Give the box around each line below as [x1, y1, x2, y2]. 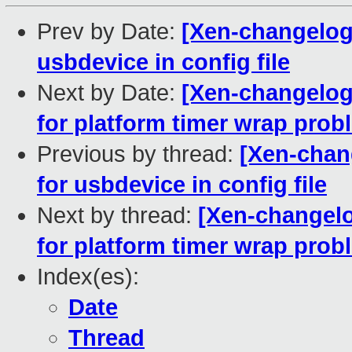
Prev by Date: [37, 19, 181, 45]
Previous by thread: [37, 141, 240, 167]
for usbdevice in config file [37, 172, 327, 198]
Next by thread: [37, 203, 198, 229]
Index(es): [37, 264, 139, 290]
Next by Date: [37, 80, 181, 106]
